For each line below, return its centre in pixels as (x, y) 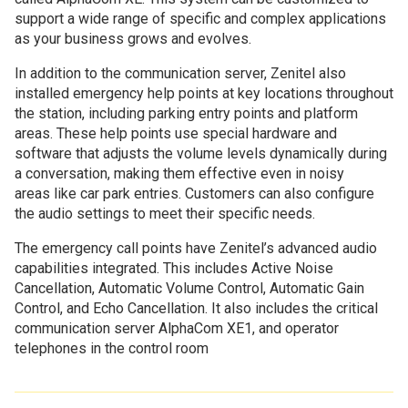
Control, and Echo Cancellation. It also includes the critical (196, 308)
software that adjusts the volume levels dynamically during (201, 153)
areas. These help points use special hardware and (176, 133)
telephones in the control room (112, 348)
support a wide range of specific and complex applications (200, 18)
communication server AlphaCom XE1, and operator (177, 328)
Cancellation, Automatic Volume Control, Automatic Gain (189, 288)
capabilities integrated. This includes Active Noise (174, 268)
